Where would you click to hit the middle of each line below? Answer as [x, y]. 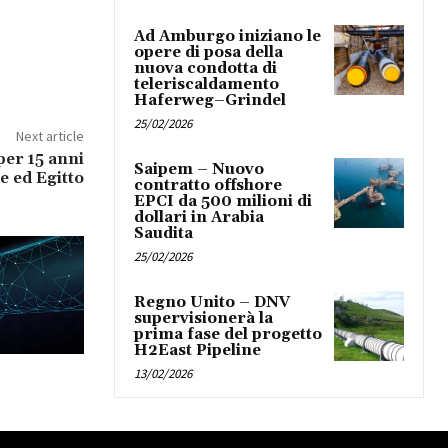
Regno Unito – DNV [212, 302]
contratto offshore [208, 185]
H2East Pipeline [197, 350]
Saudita [163, 233]
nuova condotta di [205, 68]
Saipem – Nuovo [199, 169]
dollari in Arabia [199, 217]
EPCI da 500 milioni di [223, 201]
